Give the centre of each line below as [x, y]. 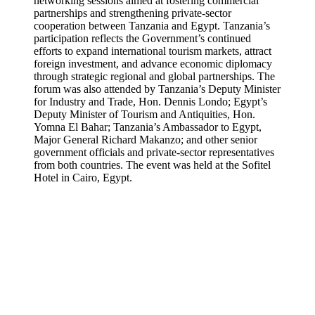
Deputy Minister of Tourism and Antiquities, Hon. [144, 114]
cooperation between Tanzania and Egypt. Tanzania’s [152, 26]
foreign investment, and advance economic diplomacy [153, 64]
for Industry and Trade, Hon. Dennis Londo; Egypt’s [150, 102]
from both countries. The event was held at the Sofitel [152, 165]
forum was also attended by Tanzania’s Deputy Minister [157, 89]
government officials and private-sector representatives [154, 152]
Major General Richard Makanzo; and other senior [146, 140]
